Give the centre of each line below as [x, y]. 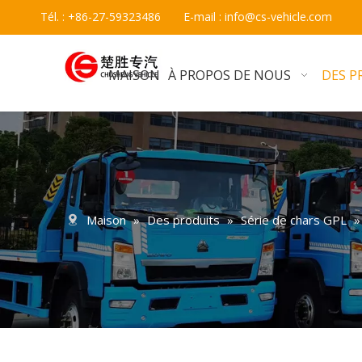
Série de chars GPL [294, 220]
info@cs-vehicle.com [278, 17]
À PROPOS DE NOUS [230, 75]
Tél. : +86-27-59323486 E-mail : [133, 17]
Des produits [183, 220]
